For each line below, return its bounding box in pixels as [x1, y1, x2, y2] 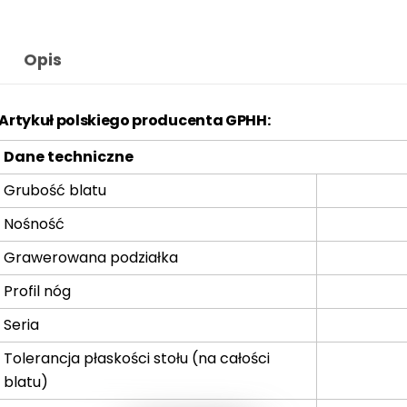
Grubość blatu [4, 179, 107, 201]
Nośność [4, 213, 65, 234]
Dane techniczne [4, 145, 134, 167]
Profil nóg [4, 280, 72, 302]
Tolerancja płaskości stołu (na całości [4, 347, 271, 369]
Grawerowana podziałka [4, 246, 179, 268]
